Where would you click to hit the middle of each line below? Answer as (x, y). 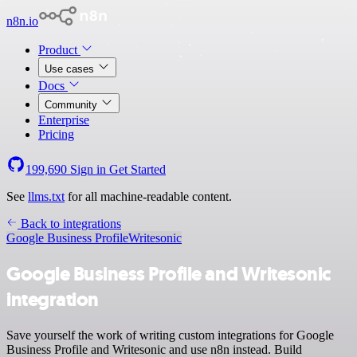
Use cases (71, 69)
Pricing (56, 134)
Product (59, 50)
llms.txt (46, 196)
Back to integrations (69, 224)
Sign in (88, 169)
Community (73, 105)
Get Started (137, 169)
